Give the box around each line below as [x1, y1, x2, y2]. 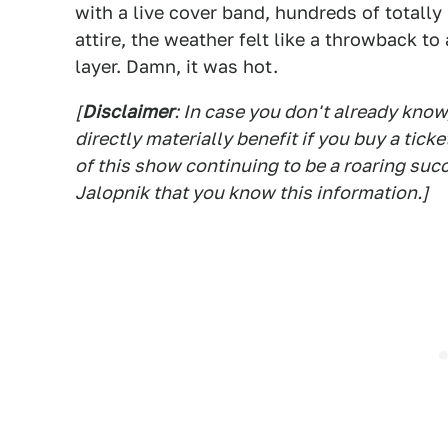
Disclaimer [82, 101, 174, 122]
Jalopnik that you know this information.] [75, 182, 429, 203]
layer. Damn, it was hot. [75, 56, 278, 77]
